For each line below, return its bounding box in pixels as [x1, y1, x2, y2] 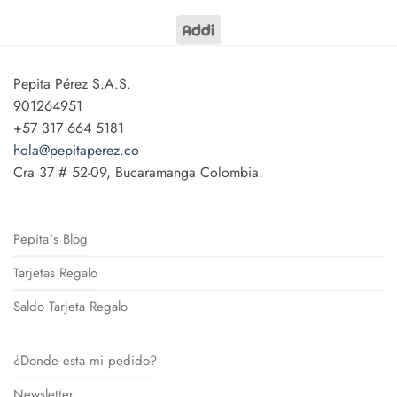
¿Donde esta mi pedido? [13, 351, 157, 371]
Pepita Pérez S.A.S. [13, 74, 131, 95]
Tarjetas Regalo [13, 263, 97, 284]
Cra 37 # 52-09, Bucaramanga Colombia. [13, 162, 263, 183]
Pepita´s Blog [13, 230, 88, 250]
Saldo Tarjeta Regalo [13, 297, 128, 317]
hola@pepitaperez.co [13, 140, 139, 161]
